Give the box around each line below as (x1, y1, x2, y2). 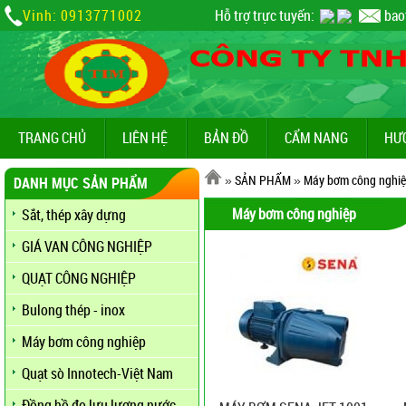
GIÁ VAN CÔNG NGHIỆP (22, 237, 152, 256)
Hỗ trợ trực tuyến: (215, 5, 317, 25)
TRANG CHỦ (18, 128, 86, 148)
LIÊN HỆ (122, 128, 168, 148)
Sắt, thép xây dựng (22, 205, 126, 225)
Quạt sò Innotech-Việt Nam (22, 363, 173, 383)
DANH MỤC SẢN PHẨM (14, 173, 148, 193)
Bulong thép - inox (22, 300, 125, 320)
